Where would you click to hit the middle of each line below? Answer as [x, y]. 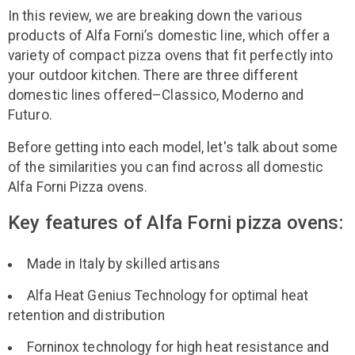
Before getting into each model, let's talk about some [173, 147]
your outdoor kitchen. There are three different [153, 75]
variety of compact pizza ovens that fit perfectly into [171, 55]
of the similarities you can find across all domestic [166, 167]
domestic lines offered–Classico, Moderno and [156, 95]
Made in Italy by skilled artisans [123, 263]
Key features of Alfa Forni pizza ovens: [176, 222]
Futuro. [30, 115]
